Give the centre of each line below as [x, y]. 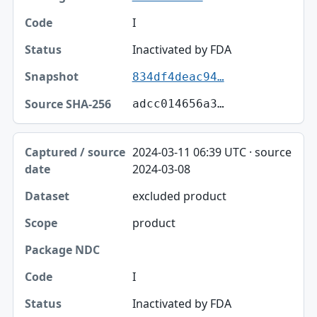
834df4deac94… [178, 77]
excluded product [179, 196]
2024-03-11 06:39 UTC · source [212, 152]
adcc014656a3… [178, 104]
